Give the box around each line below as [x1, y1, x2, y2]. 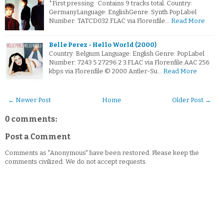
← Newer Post [8, 96, 51, 104]
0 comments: [5, 114, 57, 124]
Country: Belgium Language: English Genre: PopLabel [49, 50, 204, 58]
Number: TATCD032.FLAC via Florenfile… [49, 17, 170, 25]
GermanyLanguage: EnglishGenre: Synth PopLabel [49, 8, 197, 16]
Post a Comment [5, 132, 70, 142]
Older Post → [172, 96, 211, 104]
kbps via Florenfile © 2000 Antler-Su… [49, 67, 162, 75]
